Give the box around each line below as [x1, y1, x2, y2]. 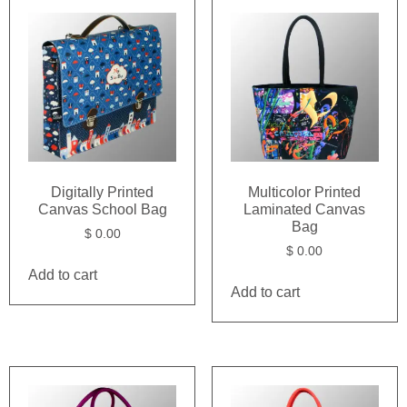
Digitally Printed [51, 184, 154, 200]
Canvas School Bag [37, 201, 167, 217]
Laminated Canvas [243, 201, 366, 217]
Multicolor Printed [248, 184, 362, 200]
